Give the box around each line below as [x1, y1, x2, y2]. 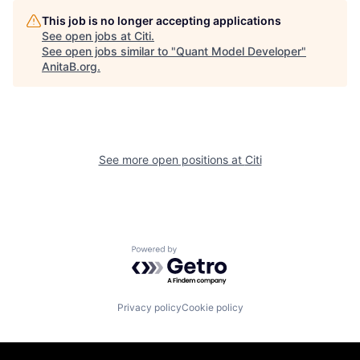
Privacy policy [117, 301, 182, 313]
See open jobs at [42, 29, 134, 43]
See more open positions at [98, 153, 245, 166]
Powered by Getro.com [131, 245, 272, 261]
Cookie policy [181, 301, 243, 313]
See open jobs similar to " [42, 44, 176, 58]
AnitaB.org [42, 59, 97, 73]
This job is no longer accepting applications [42, 14, 281, 27]
